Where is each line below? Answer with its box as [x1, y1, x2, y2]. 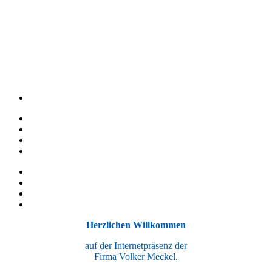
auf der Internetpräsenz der [84, 240, 187, 251]
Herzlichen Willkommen [86, 220, 186, 230]
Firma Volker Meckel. [93, 251, 178, 262]
